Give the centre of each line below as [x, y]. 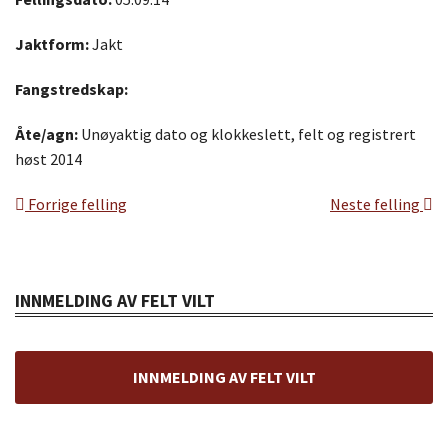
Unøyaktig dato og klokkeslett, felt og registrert [247, 133]
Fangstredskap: [71, 88]
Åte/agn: [46, 133]
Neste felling [376, 203]
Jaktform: [52, 43]
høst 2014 [48, 158]
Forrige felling [76, 203]
